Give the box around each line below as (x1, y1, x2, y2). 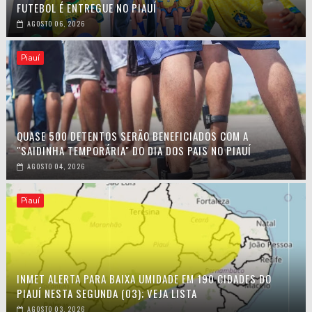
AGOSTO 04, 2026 (26, 161, 85, 172)
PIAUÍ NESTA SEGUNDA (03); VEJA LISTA (16, 286, 197, 302)
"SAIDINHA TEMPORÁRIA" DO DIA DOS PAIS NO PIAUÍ (16, 143, 251, 159)
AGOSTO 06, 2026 (26, 18, 85, 29)
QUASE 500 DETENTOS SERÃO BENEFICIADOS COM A (16, 128, 249, 144)
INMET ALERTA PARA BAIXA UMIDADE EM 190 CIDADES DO (16, 271, 272, 287)
